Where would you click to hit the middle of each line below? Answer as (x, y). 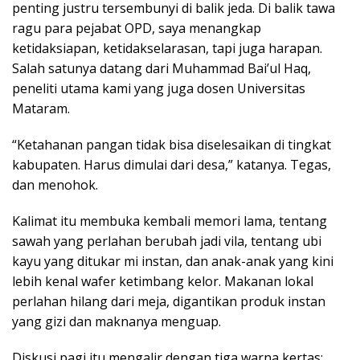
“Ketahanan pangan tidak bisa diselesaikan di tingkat (172, 144)
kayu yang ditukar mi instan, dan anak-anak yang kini (173, 261)
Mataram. (41, 108)
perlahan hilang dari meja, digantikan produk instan (169, 301)
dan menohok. (55, 184)
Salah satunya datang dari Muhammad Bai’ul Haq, (162, 68)
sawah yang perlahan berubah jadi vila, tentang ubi (167, 241)
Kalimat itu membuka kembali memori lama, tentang (170, 221)
